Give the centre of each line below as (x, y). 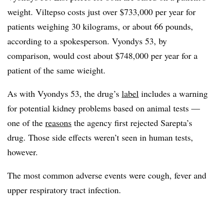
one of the (26, 122)
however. (23, 152)
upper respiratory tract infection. (64, 190)
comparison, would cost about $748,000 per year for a (102, 55)
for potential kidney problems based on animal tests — (104, 108)
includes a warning (173, 93)
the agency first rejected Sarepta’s (132, 122)
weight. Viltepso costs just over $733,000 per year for (101, 11)
